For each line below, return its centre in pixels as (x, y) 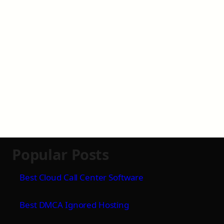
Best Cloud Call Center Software (82, 177)
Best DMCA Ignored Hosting (74, 204)
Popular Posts (60, 154)
